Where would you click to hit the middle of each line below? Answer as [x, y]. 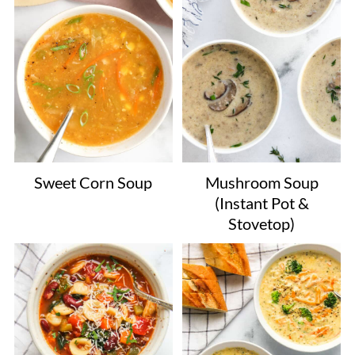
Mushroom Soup [261, 183]
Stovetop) [262, 224]
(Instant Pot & [261, 203]
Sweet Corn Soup [94, 183]
